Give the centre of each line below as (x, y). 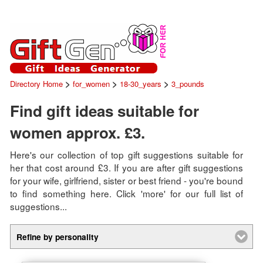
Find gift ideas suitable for (104, 110)
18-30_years (140, 84)
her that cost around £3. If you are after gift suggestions (127, 167)
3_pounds (188, 84)
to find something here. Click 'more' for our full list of (127, 193)
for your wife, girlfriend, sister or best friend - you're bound (127, 180)
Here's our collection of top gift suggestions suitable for (127, 154)
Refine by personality (57, 237)
